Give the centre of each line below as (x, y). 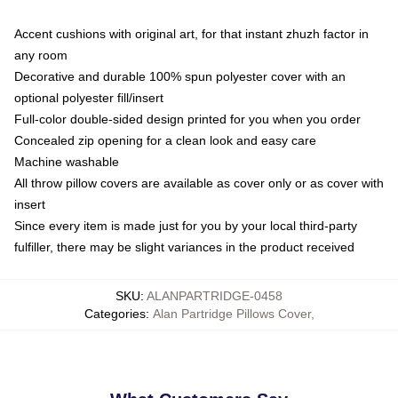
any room (41, 55)
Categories (115, 313)
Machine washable (67, 161)
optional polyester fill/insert (89, 97)
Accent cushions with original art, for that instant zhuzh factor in (191, 33)
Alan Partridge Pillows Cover (231, 313)
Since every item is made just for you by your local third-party (186, 225)
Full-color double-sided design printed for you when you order (187, 119)
